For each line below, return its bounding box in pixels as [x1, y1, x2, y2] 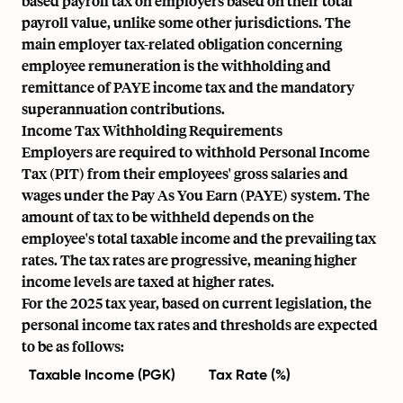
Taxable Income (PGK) [29, 366, 175, 383]
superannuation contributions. [22, 99, 225, 118]
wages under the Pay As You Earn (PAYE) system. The [22, 185, 370, 204]
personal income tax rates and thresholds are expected [22, 315, 378, 334]
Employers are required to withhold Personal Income [22, 142, 370, 161]
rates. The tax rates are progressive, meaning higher [22, 250, 357, 269]
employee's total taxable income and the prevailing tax [22, 228, 376, 247]
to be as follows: [22, 336, 124, 355]
